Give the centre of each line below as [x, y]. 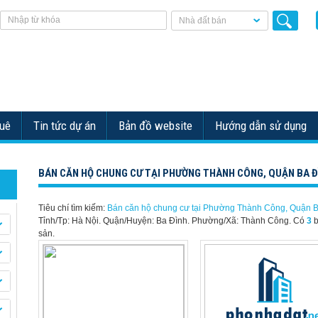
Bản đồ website [155, 126]
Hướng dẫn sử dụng [261, 126]
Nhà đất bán [203, 21]
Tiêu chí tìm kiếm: [73, 208]
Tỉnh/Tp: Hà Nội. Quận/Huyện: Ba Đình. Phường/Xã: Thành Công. [166, 221]
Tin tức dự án [65, 126]
